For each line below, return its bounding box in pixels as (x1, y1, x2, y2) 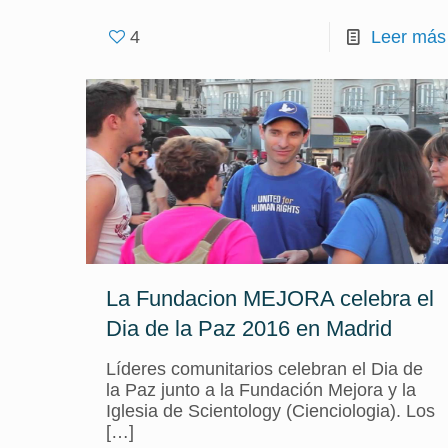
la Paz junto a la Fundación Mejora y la (105, 380, 416, 400)
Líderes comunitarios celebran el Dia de (105, 359, 423, 379)
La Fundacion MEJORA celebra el (105, 286, 434, 311)
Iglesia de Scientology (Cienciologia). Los (105, 401, 435, 421)
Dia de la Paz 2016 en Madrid (105, 316, 392, 341)
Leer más (370, 27, 446, 47)
